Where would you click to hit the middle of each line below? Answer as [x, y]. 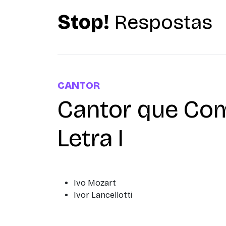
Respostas [161, 22]
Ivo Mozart [95, 183]
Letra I [91, 138]
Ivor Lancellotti [103, 195]
